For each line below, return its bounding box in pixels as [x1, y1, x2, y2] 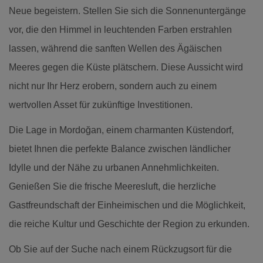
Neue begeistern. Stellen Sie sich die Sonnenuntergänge [9, 5, 246, 16]
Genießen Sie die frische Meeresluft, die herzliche [9, 181, 216, 191]
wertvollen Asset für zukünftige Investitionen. [9, 99, 193, 110]
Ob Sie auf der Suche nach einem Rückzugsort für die [9, 244, 232, 254]
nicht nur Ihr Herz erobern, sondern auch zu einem [9, 80, 217, 91]
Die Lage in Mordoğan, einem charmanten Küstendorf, [9, 124, 234, 135]
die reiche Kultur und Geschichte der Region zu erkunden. [9, 218, 249, 229]
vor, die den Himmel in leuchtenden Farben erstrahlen [9, 24, 232, 35]
